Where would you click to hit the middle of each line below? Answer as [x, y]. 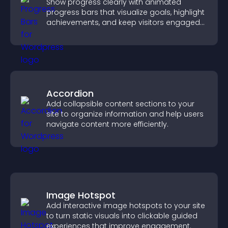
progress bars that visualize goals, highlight [125, 12]
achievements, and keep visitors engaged [123, 22]
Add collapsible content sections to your [120, 104]
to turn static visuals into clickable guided [122, 216]
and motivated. [75, 33]
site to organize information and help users [125, 114]
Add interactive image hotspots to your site [126, 206]
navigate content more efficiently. [107, 124]
